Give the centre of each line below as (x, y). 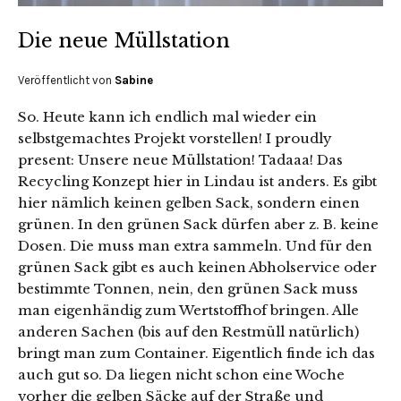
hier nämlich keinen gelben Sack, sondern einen (189, 203)
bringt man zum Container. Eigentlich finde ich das (196, 354)
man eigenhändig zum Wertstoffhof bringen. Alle (188, 311)
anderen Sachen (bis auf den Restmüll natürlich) (188, 332)
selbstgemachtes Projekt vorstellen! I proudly (175, 139)
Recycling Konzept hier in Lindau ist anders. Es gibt (197, 182)
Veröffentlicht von (66, 81)
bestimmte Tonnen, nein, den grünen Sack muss (188, 289)
